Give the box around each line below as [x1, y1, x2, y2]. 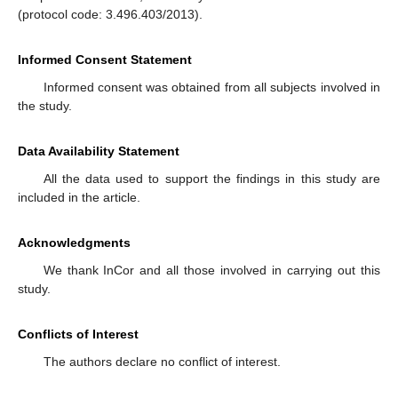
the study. [18, 98, 72, 113]
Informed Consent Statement [18, 52, 192, 67]
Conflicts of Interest [18, 326, 139, 341]
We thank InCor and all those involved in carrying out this [43, 262, 380, 277]
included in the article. [18, 189, 140, 204]
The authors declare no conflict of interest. [43, 354, 281, 369]
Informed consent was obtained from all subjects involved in [43, 79, 380, 94]
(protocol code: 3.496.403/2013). [18, 6, 203, 21]
